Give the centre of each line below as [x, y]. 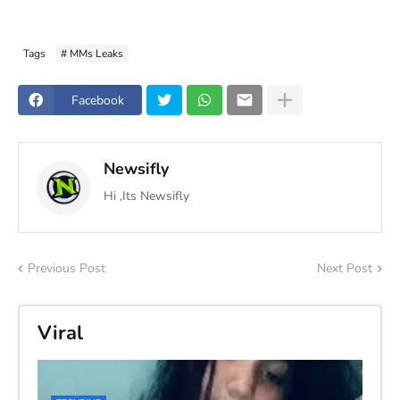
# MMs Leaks [92, 53]
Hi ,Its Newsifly [146, 196]
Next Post [345, 269]
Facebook [98, 100]
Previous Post [67, 269]
